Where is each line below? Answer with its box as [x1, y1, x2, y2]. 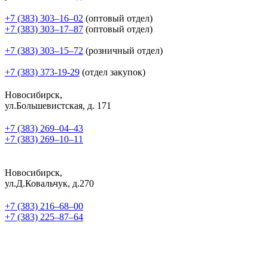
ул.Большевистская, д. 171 [5, 100, 111, 111]
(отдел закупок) [80, 66, 145, 77]
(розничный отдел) [83, 45, 163, 56]
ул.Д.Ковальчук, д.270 [5, 178, 94, 188]
